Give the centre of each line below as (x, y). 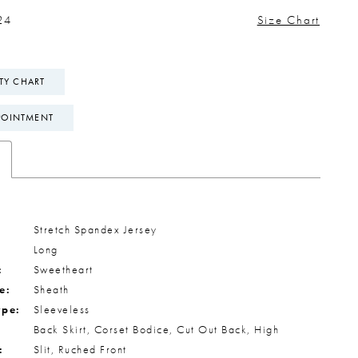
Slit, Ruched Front (80, 349)
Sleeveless (62, 309)
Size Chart (288, 20)
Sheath (51, 289)
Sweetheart (63, 269)
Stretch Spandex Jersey (95, 229)
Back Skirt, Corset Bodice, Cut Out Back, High (156, 329)
